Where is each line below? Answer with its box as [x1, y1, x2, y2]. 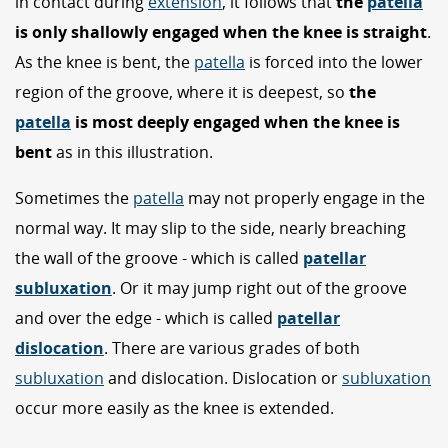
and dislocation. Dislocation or [104, 367, 342, 390]
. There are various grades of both [104, 337, 360, 360]
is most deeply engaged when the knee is [71, 111, 400, 134]
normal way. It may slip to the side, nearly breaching [15, 217, 406, 240]
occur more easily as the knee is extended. [15, 397, 334, 420]
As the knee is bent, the [15, 51, 194, 74]
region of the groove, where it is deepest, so [15, 81, 349, 104]
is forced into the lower [245, 51, 423, 74]
